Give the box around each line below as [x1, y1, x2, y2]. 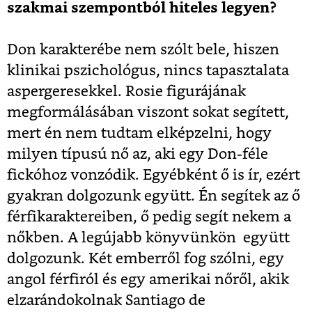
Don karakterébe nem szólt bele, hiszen [7, 42, 279, 58]
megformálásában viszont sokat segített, [7, 105, 289, 120]
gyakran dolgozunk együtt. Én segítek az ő [7, 189, 300, 204]
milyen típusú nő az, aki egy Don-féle [7, 147, 268, 162]
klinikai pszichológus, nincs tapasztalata [7, 63, 292, 79]
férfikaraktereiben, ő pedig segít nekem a [7, 210, 291, 225]
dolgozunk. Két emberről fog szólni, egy [7, 251, 284, 267]
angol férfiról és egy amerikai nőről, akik [7, 272, 289, 288]
